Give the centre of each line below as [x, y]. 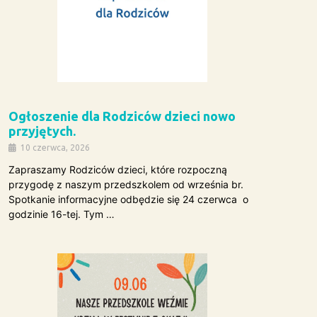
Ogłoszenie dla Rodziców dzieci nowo [122, 116]
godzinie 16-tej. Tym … [61, 214]
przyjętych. [42, 131]
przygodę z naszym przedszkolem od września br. [126, 185]
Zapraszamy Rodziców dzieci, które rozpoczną [117, 170]
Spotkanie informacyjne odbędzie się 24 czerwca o [128, 200]
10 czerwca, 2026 [55, 148]
